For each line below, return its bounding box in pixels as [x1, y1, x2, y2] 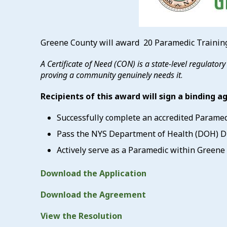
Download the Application [41, 168, 146, 179]
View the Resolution [41, 210, 122, 221]
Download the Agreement [41, 189, 146, 200]
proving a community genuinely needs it [41, 69, 181, 81]
